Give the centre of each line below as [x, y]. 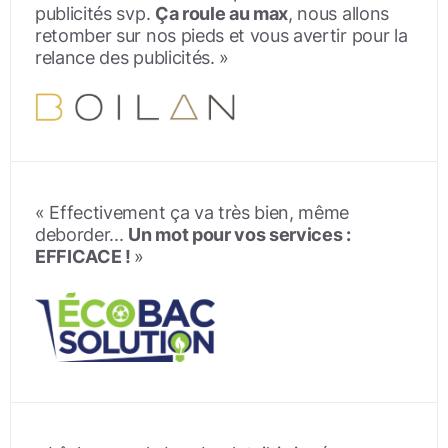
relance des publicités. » [132, 57]
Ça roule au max [221, 13]
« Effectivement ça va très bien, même [192, 212]
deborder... [82, 234]
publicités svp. [95, 13]
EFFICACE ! [85, 256]
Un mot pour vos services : [239, 234]
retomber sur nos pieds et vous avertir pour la [221, 35]
